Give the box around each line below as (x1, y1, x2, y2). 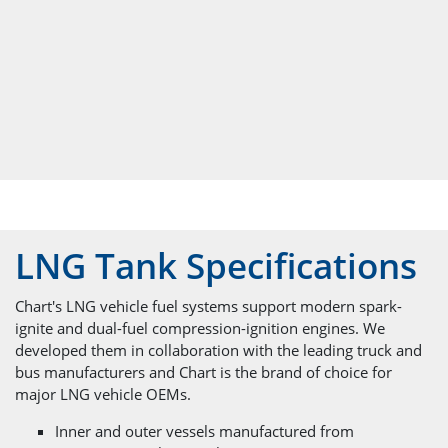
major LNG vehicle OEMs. (15, 383, 191, 404)
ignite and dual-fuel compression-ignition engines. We (15, 317, 385, 338)
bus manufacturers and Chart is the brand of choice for (15, 361, 392, 382)
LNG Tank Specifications (15, 242, 417, 290)
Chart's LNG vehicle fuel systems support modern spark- (15, 295, 402, 316)
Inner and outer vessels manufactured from (55, 420, 354, 441)
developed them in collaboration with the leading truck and (15, 339, 422, 360)
